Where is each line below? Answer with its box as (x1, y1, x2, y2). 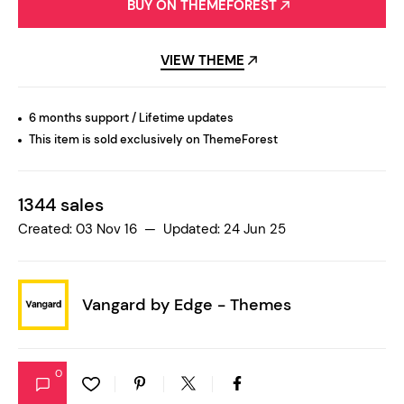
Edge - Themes (174, 293, 291, 316)
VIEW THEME (160, 51, 244, 70)
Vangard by (82, 293, 174, 316)
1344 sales (18, 193, 104, 217)
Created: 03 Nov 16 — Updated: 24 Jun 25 (18, 220, 286, 239)
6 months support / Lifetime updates (29, 110, 234, 126)
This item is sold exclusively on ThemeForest (29, 132, 278, 148)
